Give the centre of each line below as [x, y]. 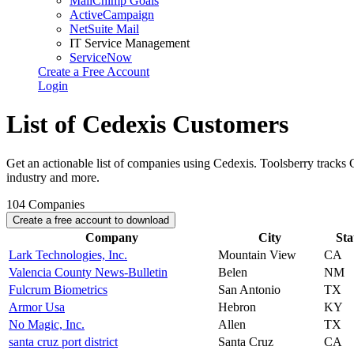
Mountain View [257, 254]
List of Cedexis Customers [147, 124]
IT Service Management [130, 43]
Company [112, 237]
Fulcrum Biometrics [58, 289]
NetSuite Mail [104, 29]
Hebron [237, 307]
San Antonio [249, 289]
